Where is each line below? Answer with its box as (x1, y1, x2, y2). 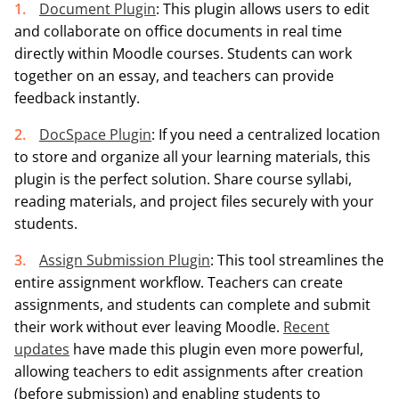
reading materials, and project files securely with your (14, 191, 374, 211)
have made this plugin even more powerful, (69, 338, 363, 359)
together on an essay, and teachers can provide (14, 65, 334, 85)
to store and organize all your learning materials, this (14, 146, 370, 167)
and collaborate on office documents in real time (14, 20, 342, 41)
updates (14, 338, 69, 359)
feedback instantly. (14, 87, 140, 108)
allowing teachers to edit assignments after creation (14, 361, 363, 381)
